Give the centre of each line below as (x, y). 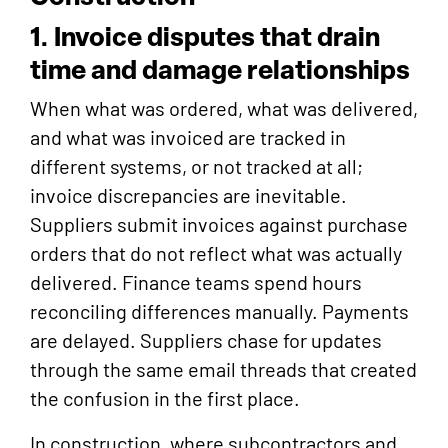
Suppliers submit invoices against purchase (219, 224)
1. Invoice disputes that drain (205, 36)
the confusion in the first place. (165, 398)
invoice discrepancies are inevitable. (188, 195)
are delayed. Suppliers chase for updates (206, 340)
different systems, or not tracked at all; (196, 166)
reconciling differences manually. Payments (219, 311)
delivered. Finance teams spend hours (196, 282)
